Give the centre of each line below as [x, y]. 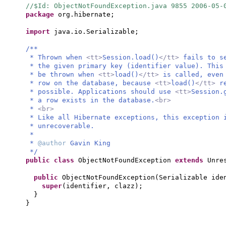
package [42, 14]
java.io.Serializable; [96, 32]
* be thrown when [64, 74]
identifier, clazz [100, 186]
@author [54, 143]
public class [52, 160]
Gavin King [90, 143]
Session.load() [131, 57]
